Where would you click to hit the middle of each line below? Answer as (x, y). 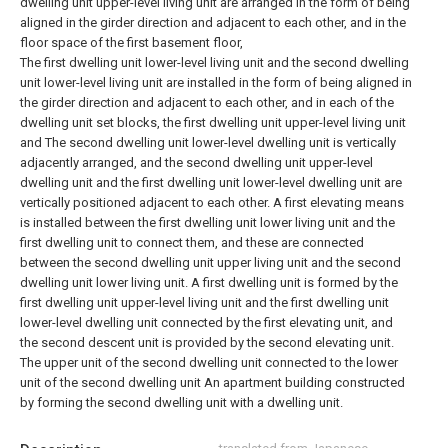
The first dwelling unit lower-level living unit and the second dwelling (214, 62)
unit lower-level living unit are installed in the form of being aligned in (216, 82)
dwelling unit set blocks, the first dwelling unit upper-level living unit (213, 122)
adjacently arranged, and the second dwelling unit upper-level (196, 162)
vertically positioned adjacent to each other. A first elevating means (212, 202)
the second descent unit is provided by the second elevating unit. (207, 342)
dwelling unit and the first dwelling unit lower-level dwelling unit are (211, 182)
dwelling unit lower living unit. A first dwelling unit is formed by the (209, 282)
